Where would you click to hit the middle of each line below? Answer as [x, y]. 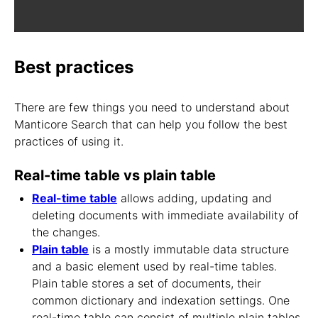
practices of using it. [69, 142]
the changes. [66, 232]
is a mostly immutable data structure [189, 250]
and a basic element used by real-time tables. [154, 267]
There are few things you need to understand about [152, 108]
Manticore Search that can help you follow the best [151, 125]
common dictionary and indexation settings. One [161, 301]
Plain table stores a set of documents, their [147, 284]
